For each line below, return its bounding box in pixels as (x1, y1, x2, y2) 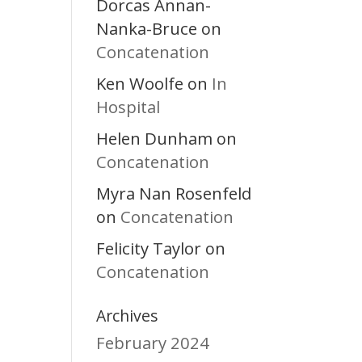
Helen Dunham (96, 126, 213, 149)
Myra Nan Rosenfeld (96, 181, 252, 204)
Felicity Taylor (96, 236, 202, 259)
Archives (96, 304, 159, 326)
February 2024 (96, 330, 210, 354)
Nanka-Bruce (96, 16, 198, 40)
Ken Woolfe (96, 71, 184, 95)
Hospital (96, 95, 161, 118)
